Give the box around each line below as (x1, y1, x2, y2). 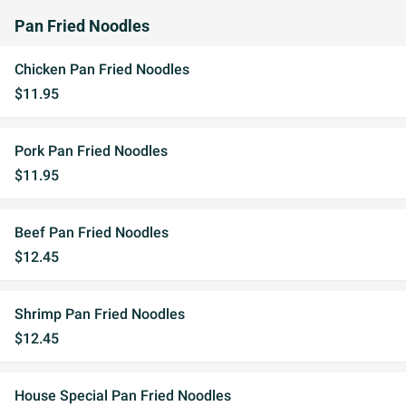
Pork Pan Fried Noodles (14, 142, 168, 159)
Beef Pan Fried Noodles (14, 224, 169, 241)
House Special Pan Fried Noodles (14, 387, 231, 404)
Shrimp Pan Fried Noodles (14, 305, 185, 323)
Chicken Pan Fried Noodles (14, 61, 189, 78)
